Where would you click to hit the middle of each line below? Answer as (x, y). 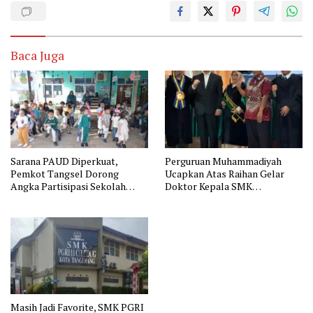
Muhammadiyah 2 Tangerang (228, 198)
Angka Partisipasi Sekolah (68, 186)
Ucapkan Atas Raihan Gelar (225, 173)
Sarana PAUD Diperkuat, (64, 161)
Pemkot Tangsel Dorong (65, 173)
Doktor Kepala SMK (209, 186)
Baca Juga (37, 56)
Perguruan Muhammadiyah (223, 161)
